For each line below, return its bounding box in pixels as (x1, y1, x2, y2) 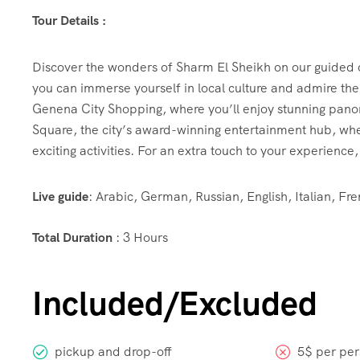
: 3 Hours (112, 229, 168, 247)
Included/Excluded (32, 281, 317, 326)
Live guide (32, 188, 88, 206)
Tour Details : (32, 12, 106, 30)
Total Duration (32, 229, 112, 247)
